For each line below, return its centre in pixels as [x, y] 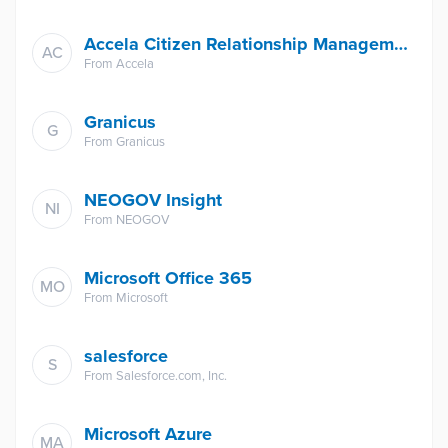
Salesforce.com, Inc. [171, 376]
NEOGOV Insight [153, 200]
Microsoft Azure [148, 434]
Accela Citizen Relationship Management [401, 44]
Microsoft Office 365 [168, 278]
